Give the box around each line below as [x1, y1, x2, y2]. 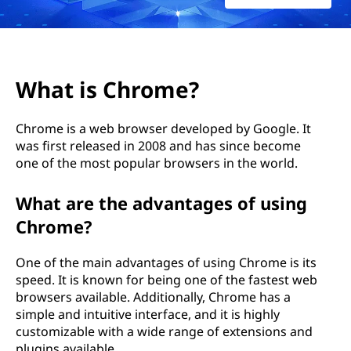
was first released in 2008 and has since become [16, 136, 301, 154]
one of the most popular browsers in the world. [16, 154, 298, 172]
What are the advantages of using [16, 190, 307, 215]
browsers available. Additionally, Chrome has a [16, 288, 291, 306]
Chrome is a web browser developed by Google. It [16, 119, 311, 137]
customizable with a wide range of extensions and [16, 322, 313, 340]
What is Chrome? [16, 74, 199, 104]
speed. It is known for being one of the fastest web [16, 270, 317, 288]
